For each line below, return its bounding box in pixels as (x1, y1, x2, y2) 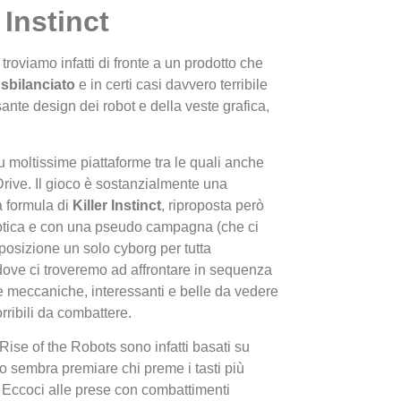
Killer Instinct (73, 197, 161, 213)
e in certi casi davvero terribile (75, 77, 268, 93)
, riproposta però (161, 197, 264, 213)
